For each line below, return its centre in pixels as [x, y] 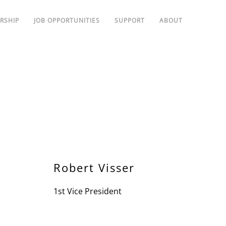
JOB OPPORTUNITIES [67, 20]
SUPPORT [129, 20]
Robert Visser [94, 167]
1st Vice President [88, 191]
